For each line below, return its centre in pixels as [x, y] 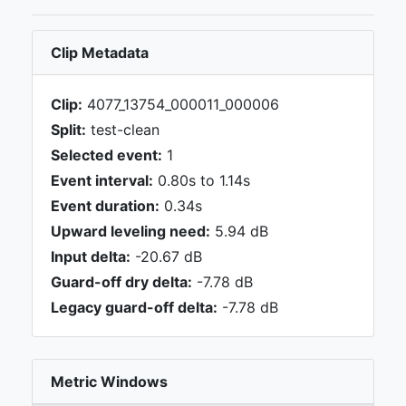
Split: [68, 130]
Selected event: [106, 155]
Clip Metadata [100, 53]
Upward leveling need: [130, 231]
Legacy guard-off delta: [134, 307]
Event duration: [105, 206]
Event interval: [102, 180]
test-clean [123, 130]
